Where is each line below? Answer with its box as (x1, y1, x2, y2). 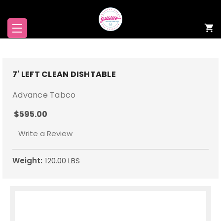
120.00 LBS (45, 155, 80, 166)
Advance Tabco (12, 89, 76, 101)
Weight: (12, 155, 42, 166)
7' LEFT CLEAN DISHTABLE (12, 69, 116, 80)
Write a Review (18, 128, 73, 139)
